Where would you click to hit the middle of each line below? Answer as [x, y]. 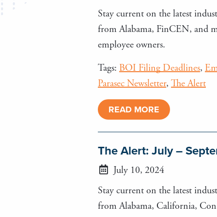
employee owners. [132, 45]
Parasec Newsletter [132, 83]
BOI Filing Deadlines [160, 68]
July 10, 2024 [138, 170]
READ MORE [134, 109]
